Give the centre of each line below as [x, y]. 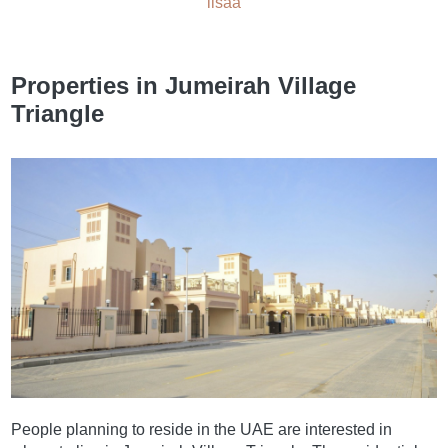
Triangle [58, 114]
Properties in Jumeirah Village [184, 86]
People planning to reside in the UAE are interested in [202, 429]
